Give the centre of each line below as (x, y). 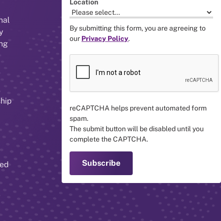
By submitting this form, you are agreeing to (138, 28)
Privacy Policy (105, 38)
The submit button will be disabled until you (137, 129)
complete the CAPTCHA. (109, 139)
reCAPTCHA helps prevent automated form (138, 108)
